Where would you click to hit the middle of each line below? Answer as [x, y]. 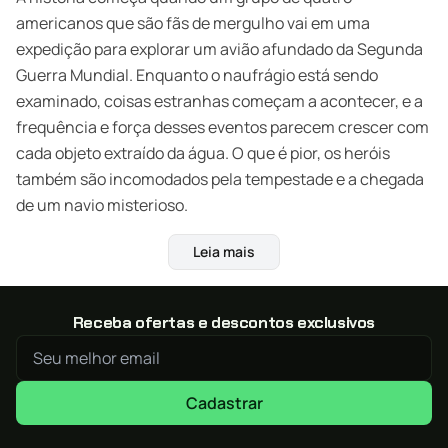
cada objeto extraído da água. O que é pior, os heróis [203, 153]
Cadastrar [224, 403]
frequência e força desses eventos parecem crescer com [222, 127]
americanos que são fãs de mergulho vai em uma [193, 23]
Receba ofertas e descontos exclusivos [224, 322]
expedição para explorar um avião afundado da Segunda [219, 49]
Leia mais [224, 251]
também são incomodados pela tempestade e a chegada [220, 179]
